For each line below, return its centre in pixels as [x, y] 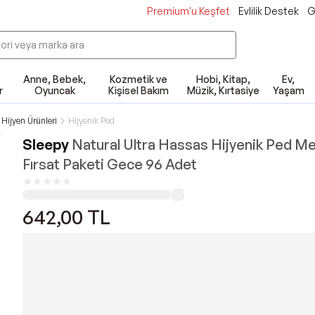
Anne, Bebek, [55, 79]
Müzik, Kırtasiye [223, 90]
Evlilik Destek [269, 11]
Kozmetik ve [139, 79]
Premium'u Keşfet [188, 11]
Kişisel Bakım [139, 90]
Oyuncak [54, 90]
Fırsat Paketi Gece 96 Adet [110, 164]
